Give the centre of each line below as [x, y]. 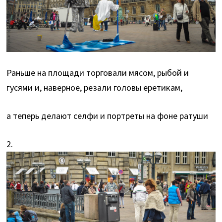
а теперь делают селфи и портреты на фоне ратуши [108, 116]
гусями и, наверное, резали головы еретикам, [95, 88]
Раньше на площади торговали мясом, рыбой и [98, 73]
